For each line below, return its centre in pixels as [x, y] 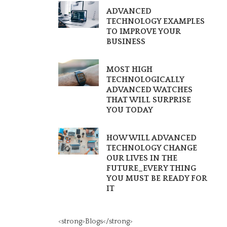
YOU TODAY [130, 110]
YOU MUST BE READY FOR [157, 178]
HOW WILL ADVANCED [152, 138]
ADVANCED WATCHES [150, 90]
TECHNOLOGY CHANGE [152, 148]
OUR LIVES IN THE [142, 158]
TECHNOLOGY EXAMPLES [156, 21]
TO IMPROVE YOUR [144, 31]
